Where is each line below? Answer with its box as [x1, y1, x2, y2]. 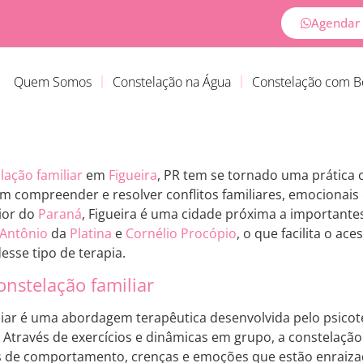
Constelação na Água [112, 73, 231, 92]
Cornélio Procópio [126, 224, 237, 242]
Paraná [38, 204, 82, 223]
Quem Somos [13, 73, 92, 92]
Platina [70, 224, 112, 242]
